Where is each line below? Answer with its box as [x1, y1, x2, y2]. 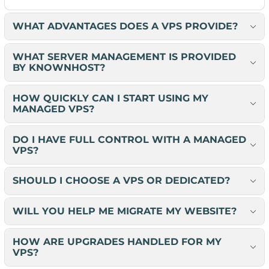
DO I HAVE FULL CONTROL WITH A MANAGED [12, 133, 246, 145]
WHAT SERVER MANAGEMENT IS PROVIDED [12, 51, 236, 63]
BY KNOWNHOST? [12, 62, 105, 74]
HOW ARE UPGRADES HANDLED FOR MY [12, 235, 222, 247]
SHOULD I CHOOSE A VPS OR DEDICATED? [12, 175, 230, 187]
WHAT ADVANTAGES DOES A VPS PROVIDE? [12, 20, 238, 32]
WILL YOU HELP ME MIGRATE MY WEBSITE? [12, 205, 237, 217]
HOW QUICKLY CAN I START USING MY [12, 92, 208, 104]
